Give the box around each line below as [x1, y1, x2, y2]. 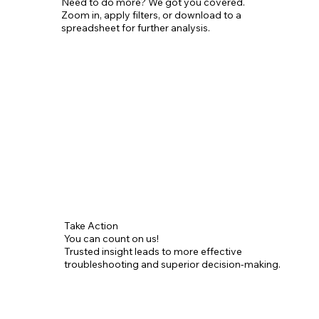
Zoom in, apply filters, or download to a [61, 9, 241, 22]
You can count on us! [64, 231, 159, 245]
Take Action [64, 219, 119, 232]
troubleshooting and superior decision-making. [64, 257, 281, 271]
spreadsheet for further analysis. [61, 21, 210, 35]
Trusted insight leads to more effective [64, 244, 243, 258]
